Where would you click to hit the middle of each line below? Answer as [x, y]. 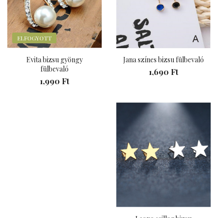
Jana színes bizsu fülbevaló [163, 60]
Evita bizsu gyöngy [54, 60]
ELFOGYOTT [34, 38]
